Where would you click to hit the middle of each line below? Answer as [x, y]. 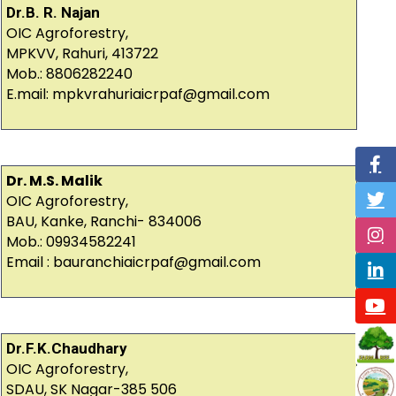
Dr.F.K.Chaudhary [66, 349]
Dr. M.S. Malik [54, 181]
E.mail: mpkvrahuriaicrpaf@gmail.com [137, 95]
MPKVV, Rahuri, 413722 [82, 54]
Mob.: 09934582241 [71, 242]
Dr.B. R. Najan [53, 13]
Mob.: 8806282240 [69, 74]
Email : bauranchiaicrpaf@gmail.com [133, 263]
